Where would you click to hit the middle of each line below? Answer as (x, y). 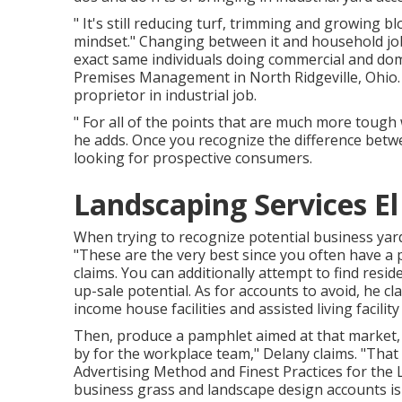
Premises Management (152, 77)
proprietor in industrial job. (165, 95)
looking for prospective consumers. (193, 158)
